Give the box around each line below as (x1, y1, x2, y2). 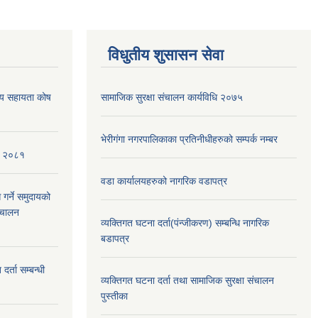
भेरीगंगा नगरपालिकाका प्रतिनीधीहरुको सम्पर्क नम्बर (101, 133, 278, 145)
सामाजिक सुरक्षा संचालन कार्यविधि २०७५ (101, 91, 243, 103)
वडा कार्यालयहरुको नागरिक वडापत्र (101, 175, 227, 187)
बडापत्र (101, 232, 129, 244)
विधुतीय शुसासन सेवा (108, 45, 224, 64)
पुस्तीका (101, 290, 128, 302)
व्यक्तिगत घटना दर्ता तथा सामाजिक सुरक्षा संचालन (101, 274, 274, 286)
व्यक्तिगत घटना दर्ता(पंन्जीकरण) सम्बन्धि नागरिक (101, 216, 269, 229)
